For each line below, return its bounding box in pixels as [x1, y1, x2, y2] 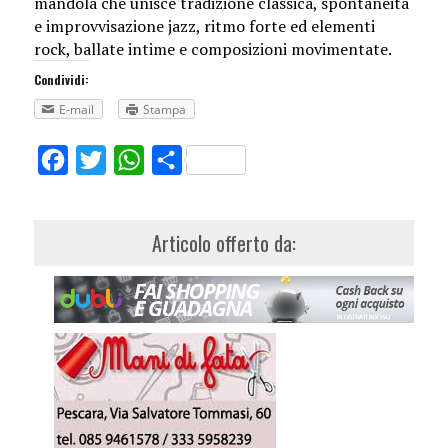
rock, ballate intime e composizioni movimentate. [33, 38, 392, 61]
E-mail [58, 101, 94, 119]
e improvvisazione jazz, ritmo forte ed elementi [33, 15, 375, 38]
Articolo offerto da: [151, 228, 296, 259]
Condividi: [33, 71, 89, 89]
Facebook [67, 149, 142, 172]
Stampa [142, 101, 186, 119]
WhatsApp [143, 149, 226, 172]
